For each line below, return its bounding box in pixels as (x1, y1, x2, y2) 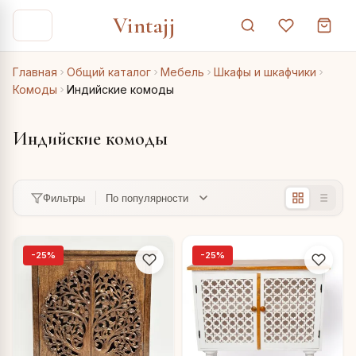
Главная (13, 65, 57, 79)
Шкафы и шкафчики (214, 65, 316, 79)
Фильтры (42, 192, 85, 204)
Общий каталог (67, 65, 151, 79)
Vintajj (112, 12, 176, 39)
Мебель (161, 65, 204, 79)
